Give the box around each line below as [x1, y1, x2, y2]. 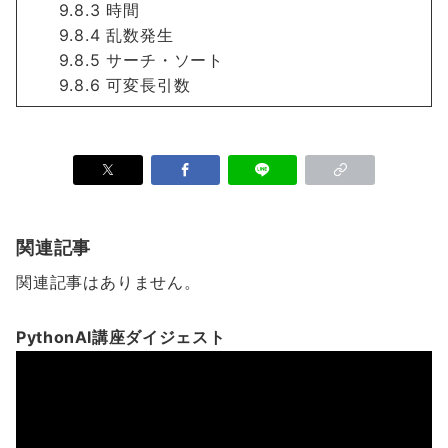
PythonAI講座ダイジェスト [16, 327, 226, 347]
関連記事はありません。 [16, 272, 201, 292]
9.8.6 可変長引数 [25, 75, 191, 95]
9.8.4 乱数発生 [25, 25, 174, 45]
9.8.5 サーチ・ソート [25, 50, 224, 70]
